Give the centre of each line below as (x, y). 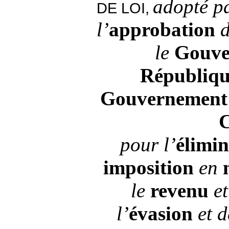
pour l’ (148, 144)
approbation (162, 29)
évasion (163, 213)
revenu (182, 190)
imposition (151, 167)
